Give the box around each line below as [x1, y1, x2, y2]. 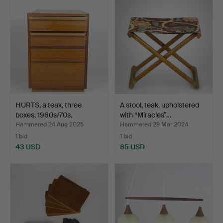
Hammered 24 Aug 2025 [15, 120, 84, 128]
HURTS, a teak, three [15, 100, 82, 110]
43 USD [15, 142, 40, 151]
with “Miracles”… [120, 110, 171, 119]
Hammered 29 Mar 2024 [120, 120, 188, 128]
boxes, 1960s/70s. [15, 110, 72, 119]
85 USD [120, 142, 145, 151]
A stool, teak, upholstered [120, 100, 199, 110]
